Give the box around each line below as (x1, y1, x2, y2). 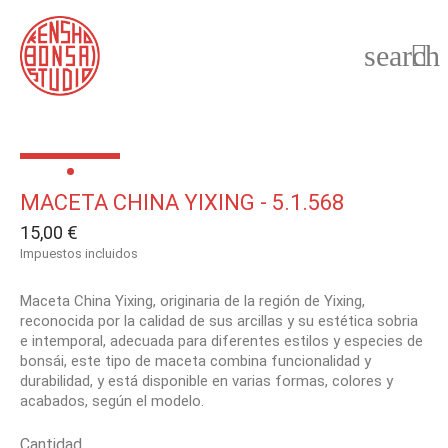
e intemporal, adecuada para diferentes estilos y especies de (20, 332, 423, 350)
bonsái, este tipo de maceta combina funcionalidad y (20, 352, 371, 370)
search (364, 39, 440, 72)
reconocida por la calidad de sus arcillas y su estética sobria (20, 312, 418, 330)
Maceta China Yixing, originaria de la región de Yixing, (20, 292, 365, 310)
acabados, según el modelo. (20, 392, 204, 410)
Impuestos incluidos (20, 246, 138, 261)
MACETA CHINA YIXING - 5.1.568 (20, 190, 344, 215)
